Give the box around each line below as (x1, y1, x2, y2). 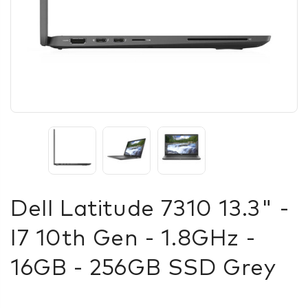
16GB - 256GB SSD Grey (10, 257, 276, 280)
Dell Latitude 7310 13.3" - (10, 198, 289, 221)
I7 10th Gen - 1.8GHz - (10, 228, 256, 250)
